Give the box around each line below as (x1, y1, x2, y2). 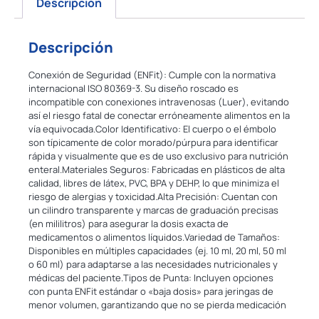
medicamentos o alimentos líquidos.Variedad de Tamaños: (28, 230, 280, 244)
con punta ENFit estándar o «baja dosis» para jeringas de (28, 284, 273, 298)
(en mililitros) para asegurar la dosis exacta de (28, 216, 229, 230)
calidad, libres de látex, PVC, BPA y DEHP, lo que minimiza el (28, 176, 279, 189)
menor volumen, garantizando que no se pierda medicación (28, 298, 286, 311)
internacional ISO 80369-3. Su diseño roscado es (28, 81, 239, 95)
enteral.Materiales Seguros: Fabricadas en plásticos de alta (28, 162, 285, 176)
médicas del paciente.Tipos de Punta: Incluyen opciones (28, 271, 273, 284)
